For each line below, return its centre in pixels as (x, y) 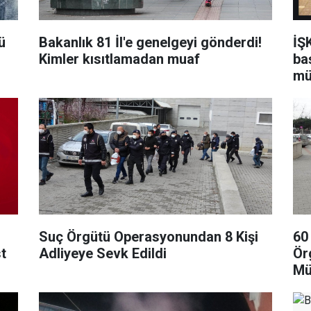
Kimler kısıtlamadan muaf (119, 59)
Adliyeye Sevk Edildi (102, 253)
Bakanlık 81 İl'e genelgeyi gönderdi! (150, 42)
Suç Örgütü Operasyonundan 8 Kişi (148, 236)
